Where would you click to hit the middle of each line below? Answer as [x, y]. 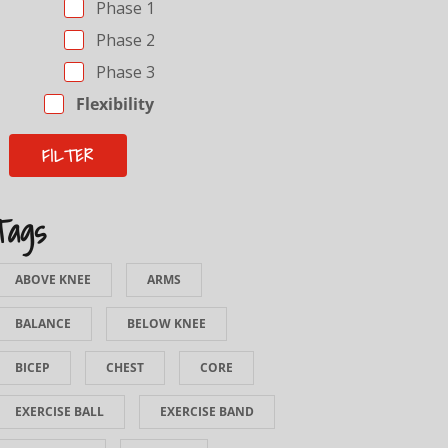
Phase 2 [123, 40]
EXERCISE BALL [59, 411]
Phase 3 [123, 72]
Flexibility [112, 104]
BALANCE [42, 323]
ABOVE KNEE [52, 279]
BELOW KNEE [166, 323]
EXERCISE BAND [206, 411]
